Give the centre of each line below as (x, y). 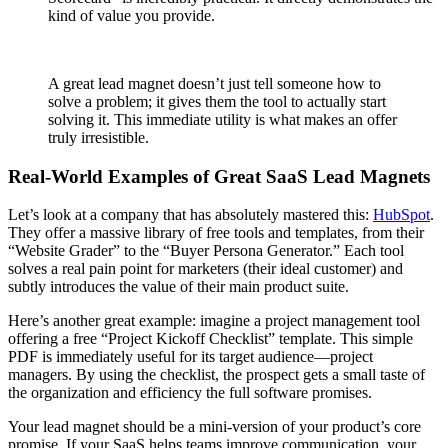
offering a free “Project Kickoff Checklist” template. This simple (210, 339)
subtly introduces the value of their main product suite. (178, 287)
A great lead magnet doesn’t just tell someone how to (214, 83)
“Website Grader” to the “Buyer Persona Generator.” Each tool (206, 251)
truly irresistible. (98, 137)
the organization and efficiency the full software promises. (190, 393)
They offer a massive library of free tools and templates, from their (216, 233)
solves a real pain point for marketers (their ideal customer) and (205, 269)
